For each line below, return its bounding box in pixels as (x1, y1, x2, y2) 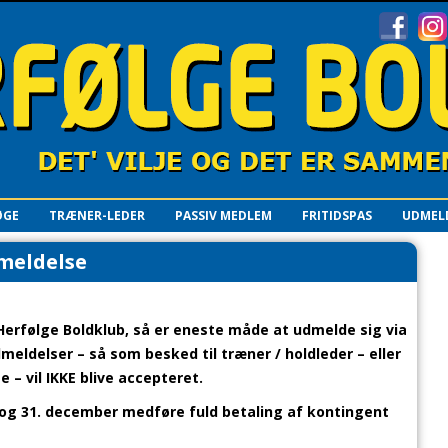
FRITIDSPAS (302, 207, 372, 224)
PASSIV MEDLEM (175, 207, 272, 224)
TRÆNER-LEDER (49, 207, 145, 224)
